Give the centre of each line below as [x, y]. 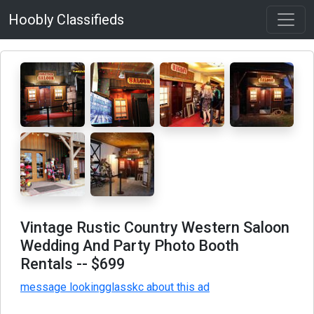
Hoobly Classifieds [66, 20]
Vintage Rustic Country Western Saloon [155, 227]
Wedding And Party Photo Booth [130, 246]
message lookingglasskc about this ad [115, 287]
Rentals [47, 264]
